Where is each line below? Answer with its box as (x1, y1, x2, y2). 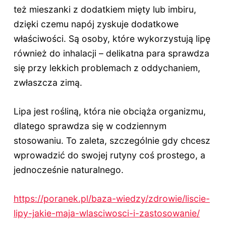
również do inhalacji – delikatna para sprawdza (13, 48, 209, 59)
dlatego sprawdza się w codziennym (13, 121, 166, 132)
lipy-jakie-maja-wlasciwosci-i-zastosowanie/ (13, 208, 200, 219)
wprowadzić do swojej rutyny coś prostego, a (13, 150, 205, 161)
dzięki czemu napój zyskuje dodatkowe (13, 19, 179, 30)
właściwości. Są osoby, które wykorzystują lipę (13, 33, 210, 44)
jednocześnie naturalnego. (13, 164, 124, 176)
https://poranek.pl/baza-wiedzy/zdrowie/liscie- (13, 193, 210, 204)
